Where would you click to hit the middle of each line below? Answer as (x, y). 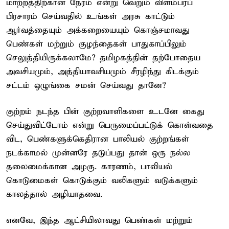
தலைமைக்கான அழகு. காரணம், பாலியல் (89, 167)
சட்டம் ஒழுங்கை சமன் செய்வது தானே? (86, 85)
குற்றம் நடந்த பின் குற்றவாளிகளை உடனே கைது (105, 111)
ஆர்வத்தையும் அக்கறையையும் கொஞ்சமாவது (98, 30)
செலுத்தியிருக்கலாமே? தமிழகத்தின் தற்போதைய (103, 58)
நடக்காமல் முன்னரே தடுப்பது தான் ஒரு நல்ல (98, 153)
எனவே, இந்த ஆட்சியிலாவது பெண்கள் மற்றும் (99, 220)
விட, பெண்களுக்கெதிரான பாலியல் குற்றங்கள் (98, 139)
